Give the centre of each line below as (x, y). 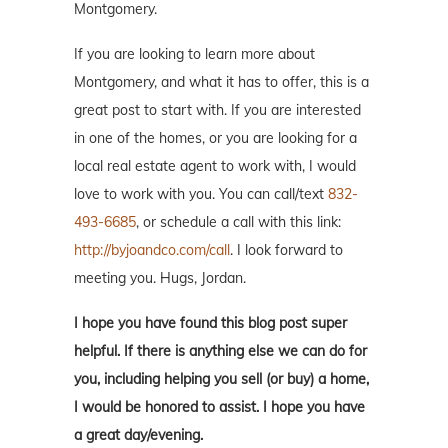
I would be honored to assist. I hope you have (219, 407)
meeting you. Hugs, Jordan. (160, 278)
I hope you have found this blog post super (210, 323)
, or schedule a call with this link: (238, 222)
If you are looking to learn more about (194, 54)
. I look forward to (286, 250)
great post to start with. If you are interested (217, 110)
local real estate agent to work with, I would (215, 166)
